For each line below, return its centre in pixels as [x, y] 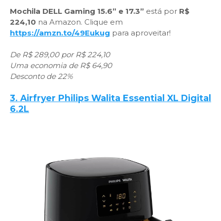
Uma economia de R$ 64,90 [61, 65]
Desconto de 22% [41, 76]
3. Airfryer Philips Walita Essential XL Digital [110, 98]
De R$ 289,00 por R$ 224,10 [60, 55]
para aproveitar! [140, 33]
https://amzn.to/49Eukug [60, 33]
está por [162, 11]
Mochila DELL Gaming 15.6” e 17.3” [77, 11]
